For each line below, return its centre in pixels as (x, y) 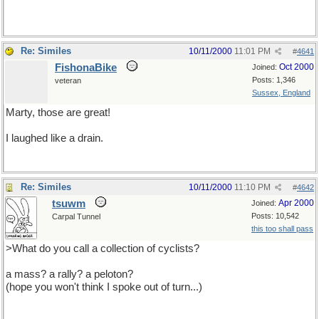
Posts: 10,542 (275, 216)
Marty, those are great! (58, 113)
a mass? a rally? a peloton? (69, 274)
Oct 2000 (297, 67)
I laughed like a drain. (54, 138)
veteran (68, 80)
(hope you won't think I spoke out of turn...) (104, 287)
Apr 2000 (296, 203)
